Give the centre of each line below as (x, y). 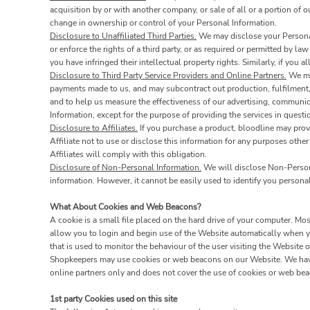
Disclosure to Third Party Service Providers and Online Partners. (168, 76)
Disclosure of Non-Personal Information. (126, 168)
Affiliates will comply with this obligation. (128, 155)
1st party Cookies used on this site (113, 299)
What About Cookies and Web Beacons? (125, 207)
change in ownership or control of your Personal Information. (163, 23)
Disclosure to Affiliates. (94, 128)
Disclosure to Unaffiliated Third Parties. (123, 36)
